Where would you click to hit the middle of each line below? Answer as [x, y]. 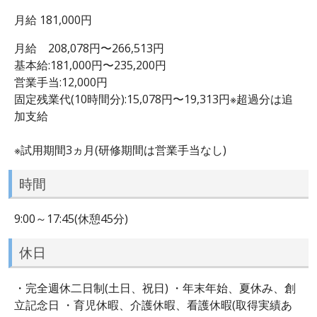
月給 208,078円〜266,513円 [89, 48]
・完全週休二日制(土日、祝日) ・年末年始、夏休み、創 [155, 288]
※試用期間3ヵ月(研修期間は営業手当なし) [120, 150]
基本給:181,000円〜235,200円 [90, 65]
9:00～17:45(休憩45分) [71, 219]
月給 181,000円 [53, 19]
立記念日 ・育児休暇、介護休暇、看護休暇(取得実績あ [153, 305]
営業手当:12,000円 [61, 82]
